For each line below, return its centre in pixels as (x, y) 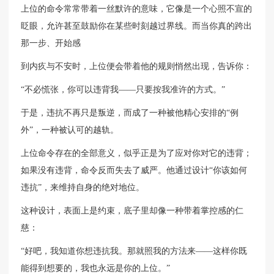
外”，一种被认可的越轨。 (70, 130)
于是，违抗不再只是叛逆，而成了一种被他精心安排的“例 (130, 113)
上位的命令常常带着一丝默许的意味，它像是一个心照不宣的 (137, 9)
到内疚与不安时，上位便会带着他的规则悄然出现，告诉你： (137, 67)
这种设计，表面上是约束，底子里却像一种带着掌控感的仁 (132, 211)
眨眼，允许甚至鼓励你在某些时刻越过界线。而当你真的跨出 (137, 26)
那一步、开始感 (51, 43)
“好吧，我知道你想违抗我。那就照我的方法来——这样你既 (134, 251)
